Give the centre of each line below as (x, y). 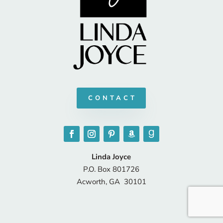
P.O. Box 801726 (111, 169)
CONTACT (113, 98)
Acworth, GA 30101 (111, 182)
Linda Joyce (111, 157)
